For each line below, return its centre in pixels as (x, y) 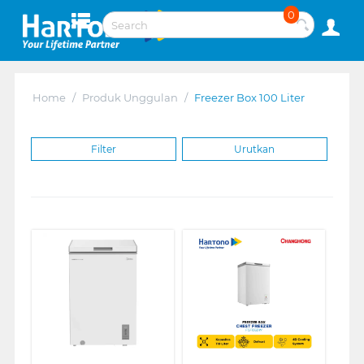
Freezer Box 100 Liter (249, 97)
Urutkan (255, 149)
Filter (103, 149)
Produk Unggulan (130, 97)
